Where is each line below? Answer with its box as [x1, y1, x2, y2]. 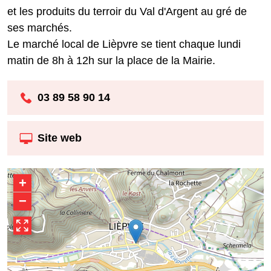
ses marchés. [7, 21, 72, 34]
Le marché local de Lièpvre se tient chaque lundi [7, 38, 241, 50]
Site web [38, 132, 82, 145]
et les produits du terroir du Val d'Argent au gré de [7, 5, 247, 18]
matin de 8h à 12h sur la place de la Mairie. [7, 54, 215, 67]
